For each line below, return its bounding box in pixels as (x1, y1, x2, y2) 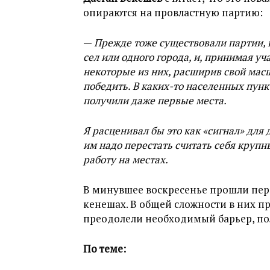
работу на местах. (83, 152, 168, 166)
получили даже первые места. (83, 93, 227, 107)
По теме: (83, 242, 126, 256)
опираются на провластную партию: (83, 5, 263, 19)
